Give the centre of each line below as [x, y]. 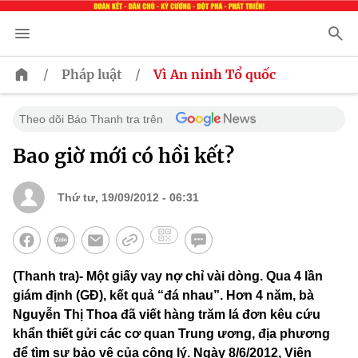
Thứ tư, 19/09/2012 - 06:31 [128, 198]
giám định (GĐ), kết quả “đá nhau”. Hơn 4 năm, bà [163, 296]
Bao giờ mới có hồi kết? [123, 157]
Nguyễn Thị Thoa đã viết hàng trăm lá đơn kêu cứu [167, 315]
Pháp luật [92, 75]
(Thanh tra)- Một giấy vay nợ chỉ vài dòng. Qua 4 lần [168, 276]
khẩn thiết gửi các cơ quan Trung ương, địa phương [171, 334]
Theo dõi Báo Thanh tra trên [91, 119]
